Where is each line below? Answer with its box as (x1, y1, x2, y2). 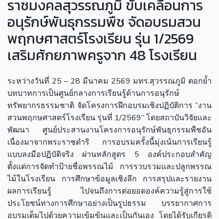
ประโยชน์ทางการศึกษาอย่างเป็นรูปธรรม (7, 197, 161, 209)
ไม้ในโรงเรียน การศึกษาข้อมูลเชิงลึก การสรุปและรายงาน (7, 173, 212, 184)
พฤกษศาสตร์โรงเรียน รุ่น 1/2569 (7, 27, 194, 49)
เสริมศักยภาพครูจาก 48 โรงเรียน (7, 44, 197, 66)
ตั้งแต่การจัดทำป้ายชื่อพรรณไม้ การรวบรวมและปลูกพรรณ (7, 161, 212, 172)
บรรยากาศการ (161, 197, 212, 209)
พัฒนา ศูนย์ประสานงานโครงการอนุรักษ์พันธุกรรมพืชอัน (7, 124, 212, 135)
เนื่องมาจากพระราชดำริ (7, 136, 102, 148)
